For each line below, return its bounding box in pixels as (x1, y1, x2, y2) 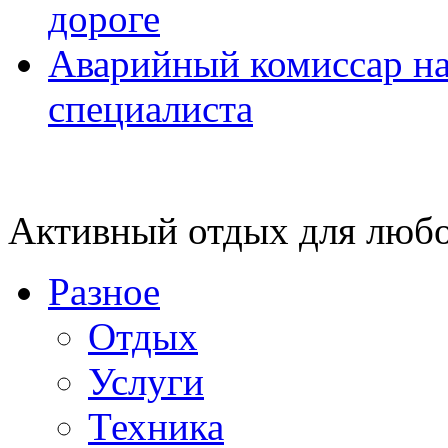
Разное (48, 270, 160, 314)
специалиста (48, 87, 253, 131)
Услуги (88, 360, 204, 404)
